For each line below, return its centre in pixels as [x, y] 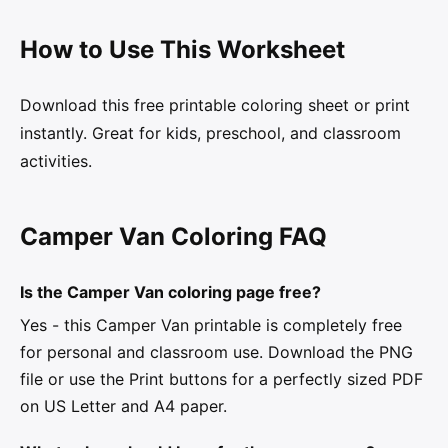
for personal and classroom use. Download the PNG [216, 352]
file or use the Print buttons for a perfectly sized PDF [221, 379]
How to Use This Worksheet [182, 50]
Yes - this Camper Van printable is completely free [211, 325]
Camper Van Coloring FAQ [173, 237]
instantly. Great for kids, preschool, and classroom [210, 133]
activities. [56, 161]
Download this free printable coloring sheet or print [215, 105]
